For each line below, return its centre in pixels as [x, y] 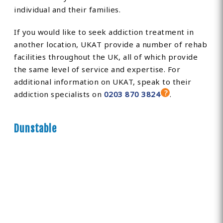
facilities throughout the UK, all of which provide [106, 57]
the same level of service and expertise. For [97, 69]
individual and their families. [67, 10]
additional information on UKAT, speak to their [103, 82]
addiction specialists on [59, 94]
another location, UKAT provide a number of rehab [111, 45]
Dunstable [35, 129]
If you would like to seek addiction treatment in [104, 32]
